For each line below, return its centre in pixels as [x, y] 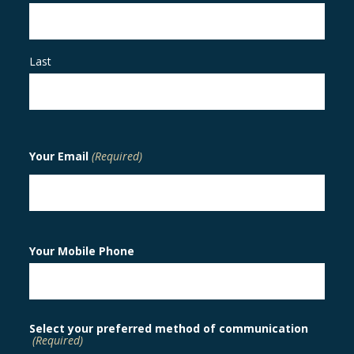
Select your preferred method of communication [169, 329]
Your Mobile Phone [82, 251]
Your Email [59, 156]
